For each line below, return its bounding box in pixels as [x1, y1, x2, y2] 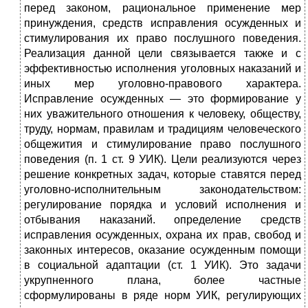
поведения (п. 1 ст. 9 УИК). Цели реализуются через [24, 153, 301, 166]
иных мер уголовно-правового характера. [24, 78, 301, 90]
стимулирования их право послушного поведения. [24, 32, 301, 45]
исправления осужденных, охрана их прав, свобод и [24, 229, 301, 241]
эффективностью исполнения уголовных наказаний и [24, 63, 301, 75]
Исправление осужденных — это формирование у [24, 93, 301, 105]
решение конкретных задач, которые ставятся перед [24, 168, 301, 181]
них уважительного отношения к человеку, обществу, [24, 108, 301, 120]
